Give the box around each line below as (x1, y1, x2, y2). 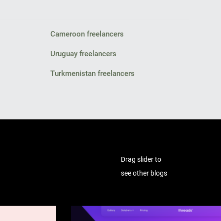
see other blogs (121, 169, 167, 177)
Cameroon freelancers (50, 30, 124, 38)
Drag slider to (121, 155, 161, 163)
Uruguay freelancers (50, 49, 117, 58)
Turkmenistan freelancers (50, 69, 135, 78)
